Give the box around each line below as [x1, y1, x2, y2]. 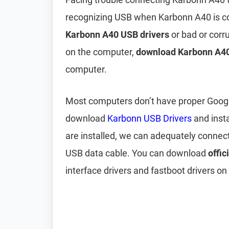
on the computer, [65, 47, 136, 57]
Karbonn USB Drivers [107, 113, 192, 124]
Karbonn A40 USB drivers [65, 29, 169, 40]
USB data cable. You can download [65, 148, 208, 158]
